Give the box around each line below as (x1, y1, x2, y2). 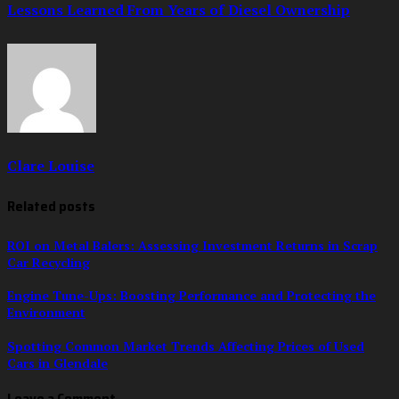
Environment (7, 304, 85, 322)
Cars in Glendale (7, 354, 108, 371)
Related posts (7, 195, 95, 218)
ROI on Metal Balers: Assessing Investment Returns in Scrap (7, 236, 378, 254)
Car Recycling (7, 253, 90, 271)
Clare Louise (7, 156, 94, 176)
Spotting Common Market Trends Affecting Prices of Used (7, 337, 364, 354)
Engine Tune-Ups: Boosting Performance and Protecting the (7, 287, 376, 305)
